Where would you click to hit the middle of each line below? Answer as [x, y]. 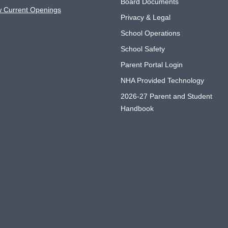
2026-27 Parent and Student [166, 96]
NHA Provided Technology [162, 80]
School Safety [142, 49]
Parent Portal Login [151, 65]
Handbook [137, 108]
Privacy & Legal [145, 17]
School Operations [150, 33]
